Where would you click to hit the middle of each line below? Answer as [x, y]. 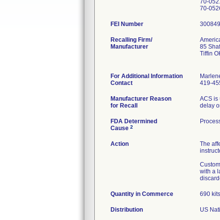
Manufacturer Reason [141, 99]
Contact [122, 83]
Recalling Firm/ [131, 40]
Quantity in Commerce [142, 194]
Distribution [127, 210]
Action [120, 144]
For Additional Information [147, 76]
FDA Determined [134, 121]
